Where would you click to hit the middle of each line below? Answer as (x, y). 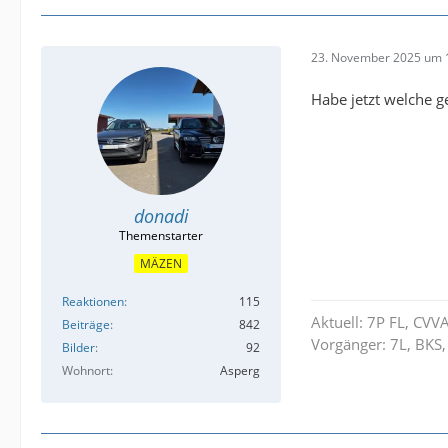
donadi (161, 216)
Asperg (240, 370)
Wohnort (86, 370)
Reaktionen (93, 301)
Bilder (78, 347)
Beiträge (86, 324)
